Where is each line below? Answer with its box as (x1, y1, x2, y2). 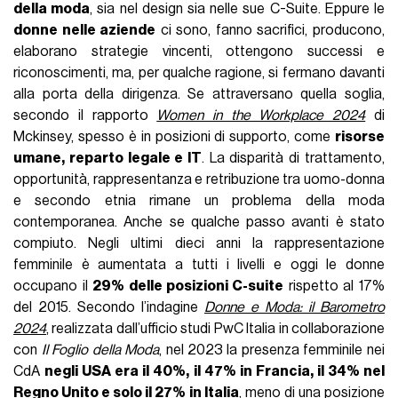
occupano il (13, 278, 93, 293)
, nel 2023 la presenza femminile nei (159, 342, 385, 357)
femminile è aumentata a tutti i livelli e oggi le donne (13, 257, 385, 272)
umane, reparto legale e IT (13, 150, 202, 165)
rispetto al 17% (283, 278, 385, 293)
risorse (334, 129, 385, 144)
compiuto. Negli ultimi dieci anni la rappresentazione (13, 235, 385, 251)
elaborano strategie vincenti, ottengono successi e (13, 44, 385, 59)
